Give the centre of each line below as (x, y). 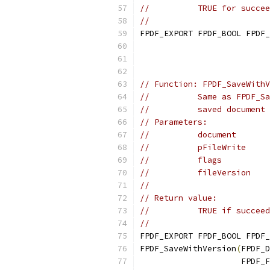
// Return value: (178, 198)
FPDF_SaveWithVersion (188, 249)
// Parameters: (174, 122)
